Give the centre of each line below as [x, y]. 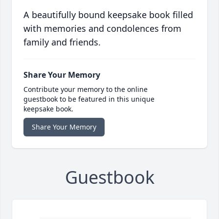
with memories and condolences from [102, 29]
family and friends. [62, 42]
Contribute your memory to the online [86, 89]
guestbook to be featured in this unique [89, 99]
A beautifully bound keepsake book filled [108, 15]
